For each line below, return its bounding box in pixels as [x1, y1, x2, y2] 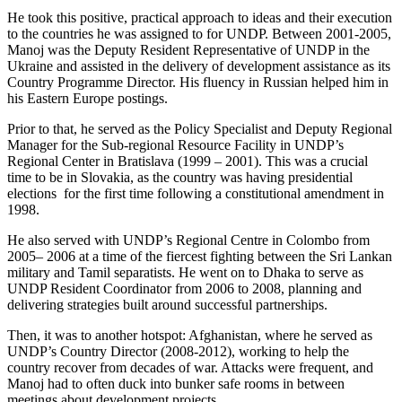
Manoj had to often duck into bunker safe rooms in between [7, 376, 345, 392]
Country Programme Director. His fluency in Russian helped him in [7, 74, 389, 91]
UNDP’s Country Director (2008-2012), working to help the [7, 344, 349, 360]
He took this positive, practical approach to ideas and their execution [7, 10, 392, 26]
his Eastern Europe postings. [7, 91, 168, 107]
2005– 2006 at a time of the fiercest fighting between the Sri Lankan [7, 249, 392, 265]
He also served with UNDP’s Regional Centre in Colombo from [7, 232, 370, 249]
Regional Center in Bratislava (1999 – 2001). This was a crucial [7, 153, 368, 170]
